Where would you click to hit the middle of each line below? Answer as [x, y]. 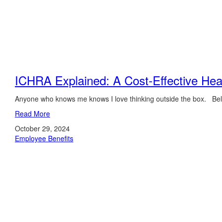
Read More [32, 113]
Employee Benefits [44, 138]
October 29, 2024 [42, 128]
